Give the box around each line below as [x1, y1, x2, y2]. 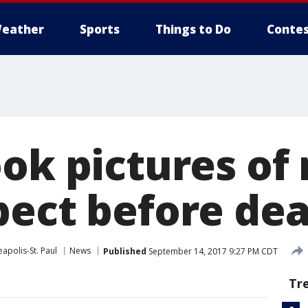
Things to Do [155, 21, 231, 37]
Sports [80, 21, 120, 37]
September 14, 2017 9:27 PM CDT [146, 245, 278, 257]
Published [103, 245, 146, 257]
